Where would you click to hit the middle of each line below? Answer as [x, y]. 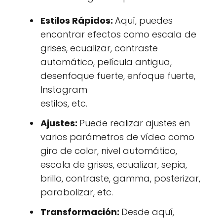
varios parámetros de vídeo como [117, 137]
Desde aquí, [148, 212]
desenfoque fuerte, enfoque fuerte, [118, 76]
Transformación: [81, 212]
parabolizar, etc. [77, 192]
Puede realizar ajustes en [135, 123]
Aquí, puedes [144, 21]
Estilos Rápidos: [78, 21]
